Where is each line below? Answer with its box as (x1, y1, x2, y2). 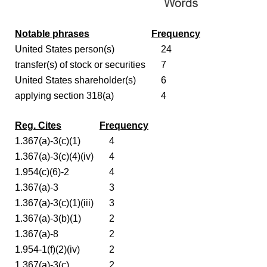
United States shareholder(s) (15, 74, 136, 85)
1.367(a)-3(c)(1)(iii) (15, 197, 94, 208)
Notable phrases (15, 28, 89, 39)
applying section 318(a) (15, 90, 114, 101)
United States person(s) (15, 44, 114, 54)
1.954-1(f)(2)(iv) (15, 244, 80, 254)
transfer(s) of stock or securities (15, 59, 145, 70)
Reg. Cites (15, 120, 61, 131)
